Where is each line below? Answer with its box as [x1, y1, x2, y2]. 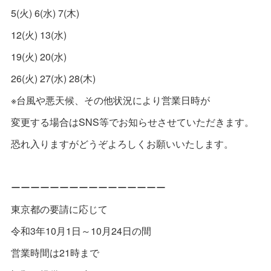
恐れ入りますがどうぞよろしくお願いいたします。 [11, 137, 234, 151]
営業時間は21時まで [11, 246, 100, 260]
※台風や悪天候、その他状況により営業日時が [11, 93, 211, 107]
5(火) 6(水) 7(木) [11, 6, 80, 20]
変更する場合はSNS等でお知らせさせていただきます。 [11, 115, 255, 129]
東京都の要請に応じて [11, 202, 108, 216]
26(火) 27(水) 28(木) [11, 71, 96, 85]
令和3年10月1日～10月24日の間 [11, 224, 152, 238]
